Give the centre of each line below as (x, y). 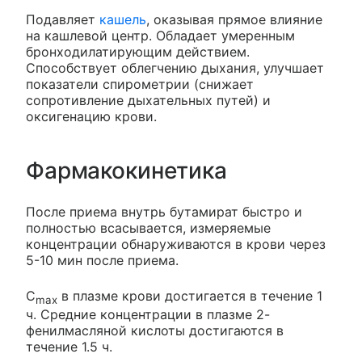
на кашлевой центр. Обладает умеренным (160, 36)
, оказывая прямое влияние (234, 19)
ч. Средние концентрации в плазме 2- (148, 315)
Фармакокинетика (126, 170)
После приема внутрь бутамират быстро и (164, 212)
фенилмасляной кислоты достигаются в (155, 331)
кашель (123, 19)
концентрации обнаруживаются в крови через (176, 244)
